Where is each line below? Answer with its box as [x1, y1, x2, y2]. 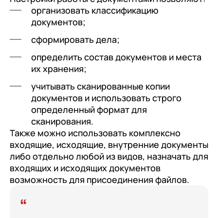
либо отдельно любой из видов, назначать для [10, 150, 208, 162]
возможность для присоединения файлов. [10, 173, 189, 185]
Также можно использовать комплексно [10, 127, 181, 139]
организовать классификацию [31, 4, 159, 16]
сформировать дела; [31, 33, 120, 45]
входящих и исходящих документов [10, 162, 161, 174]
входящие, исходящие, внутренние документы [10, 138, 208, 150]
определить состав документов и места [31, 51, 201, 63]
